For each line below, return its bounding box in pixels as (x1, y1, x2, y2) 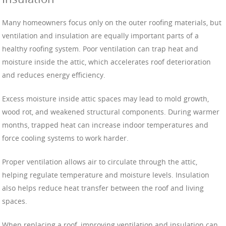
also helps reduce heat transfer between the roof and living (2, 183, 204, 193)
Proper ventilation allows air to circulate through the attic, (2, 156, 197, 166)
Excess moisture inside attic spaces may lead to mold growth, (2, 93, 209, 103)
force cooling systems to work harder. (2, 133, 129, 143)
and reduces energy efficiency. (2, 70, 105, 80)
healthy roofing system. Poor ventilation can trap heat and (2, 43, 198, 53)
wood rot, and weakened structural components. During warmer (2, 106, 219, 117)
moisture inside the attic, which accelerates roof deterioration (2, 56, 211, 67)
